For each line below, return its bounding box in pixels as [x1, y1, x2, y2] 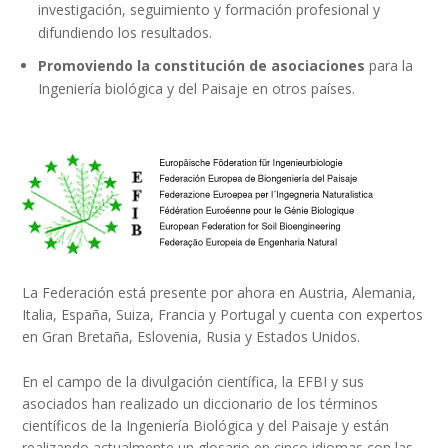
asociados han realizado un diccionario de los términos [22, 393, 379, 413]
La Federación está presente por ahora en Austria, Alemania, [22, 283, 417, 303]
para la [369, 56, 414, 76]
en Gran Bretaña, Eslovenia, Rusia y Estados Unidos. [22, 327, 361, 347]
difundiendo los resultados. [38, 23, 213, 43]
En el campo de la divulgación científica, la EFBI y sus [22, 371, 365, 391]
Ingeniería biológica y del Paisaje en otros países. [38, 79, 356, 99]
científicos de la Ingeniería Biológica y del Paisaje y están [22, 415, 390, 435]
